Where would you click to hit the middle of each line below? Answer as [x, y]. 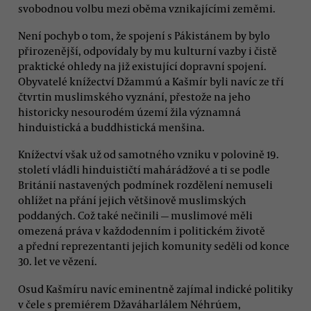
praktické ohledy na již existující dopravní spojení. [142, 66]
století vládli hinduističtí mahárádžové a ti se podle [144, 170]
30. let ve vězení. [58, 261]
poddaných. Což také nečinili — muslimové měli [135, 216]
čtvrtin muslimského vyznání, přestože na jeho [134, 96]
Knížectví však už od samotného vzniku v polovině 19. [149, 154]
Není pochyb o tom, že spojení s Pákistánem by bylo [144, 35]
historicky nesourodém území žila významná [129, 111]
